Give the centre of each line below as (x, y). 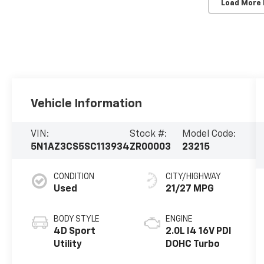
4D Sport (75, 232)
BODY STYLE (77, 220)
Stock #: (148, 134)
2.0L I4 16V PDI (198, 232)
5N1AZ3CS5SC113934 (80, 147)
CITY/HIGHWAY (193, 177)
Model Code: (209, 134)
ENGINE (179, 220)
